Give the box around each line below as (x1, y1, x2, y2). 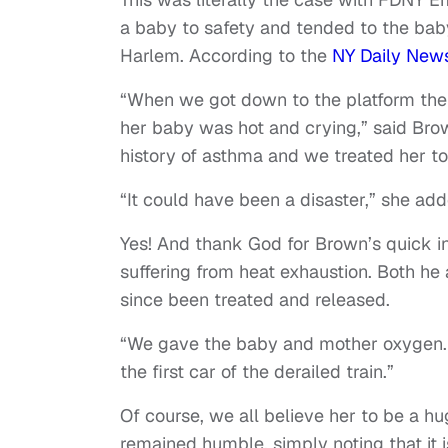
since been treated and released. (120, 287, 390, 311)
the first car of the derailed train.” (120, 359, 394, 383)
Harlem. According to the (120, 43, 332, 67)
